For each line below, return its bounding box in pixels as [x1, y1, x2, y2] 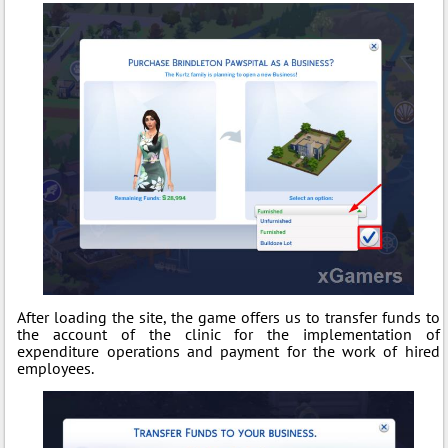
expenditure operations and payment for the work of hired [17, 340, 440, 361]
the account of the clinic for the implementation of [17, 323, 440, 344]
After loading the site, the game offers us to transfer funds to [17, 306, 440, 327]
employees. [17, 357, 95, 378]
